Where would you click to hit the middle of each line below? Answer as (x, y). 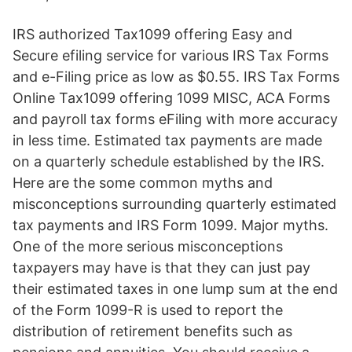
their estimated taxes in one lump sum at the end (175, 289)
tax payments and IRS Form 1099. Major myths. (170, 225)
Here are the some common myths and (143, 183)
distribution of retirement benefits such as (152, 331)
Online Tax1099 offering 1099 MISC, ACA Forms (171, 98)
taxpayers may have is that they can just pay (161, 268)
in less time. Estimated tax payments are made (167, 140)
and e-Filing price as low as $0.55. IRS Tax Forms (176, 77)
